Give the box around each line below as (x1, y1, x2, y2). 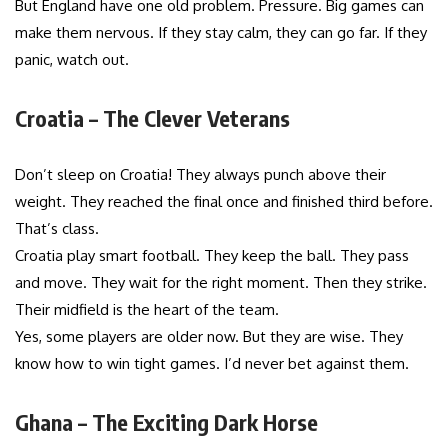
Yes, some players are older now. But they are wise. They (15, 326, 403, 346)
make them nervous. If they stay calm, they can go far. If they (15, 22, 427, 42)
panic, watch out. (15, 49, 129, 69)
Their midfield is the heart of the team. (15, 299, 279, 319)
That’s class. (15, 218, 99, 238)
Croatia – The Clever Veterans (15, 103, 290, 132)
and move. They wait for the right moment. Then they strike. (15, 272, 427, 292)
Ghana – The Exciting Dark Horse (15, 407, 318, 436)
